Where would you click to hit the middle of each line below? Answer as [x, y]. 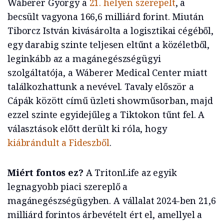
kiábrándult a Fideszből [58, 143]
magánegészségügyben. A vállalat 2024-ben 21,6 [112, 201]
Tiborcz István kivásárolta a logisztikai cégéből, [110, 31]
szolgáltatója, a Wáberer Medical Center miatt [107, 73]
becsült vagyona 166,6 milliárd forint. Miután [106, 17]
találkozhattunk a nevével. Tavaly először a [101, 87]
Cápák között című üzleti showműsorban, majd [110, 101]
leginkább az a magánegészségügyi [84, 59]
